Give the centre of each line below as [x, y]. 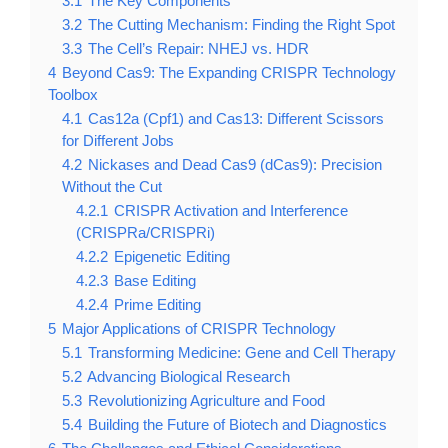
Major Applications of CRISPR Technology [199, 328]
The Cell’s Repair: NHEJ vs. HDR [198, 48]
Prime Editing [157, 304]
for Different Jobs [118, 140]
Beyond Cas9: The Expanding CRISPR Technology [229, 72]
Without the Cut [112, 186]
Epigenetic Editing [172, 256]
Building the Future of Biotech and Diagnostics [237, 424]
